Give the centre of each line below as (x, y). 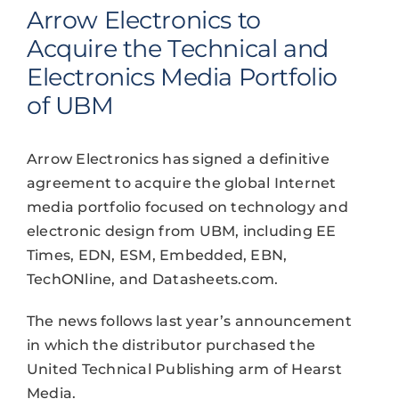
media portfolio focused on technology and (187, 207)
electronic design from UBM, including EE (181, 231)
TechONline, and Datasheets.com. (152, 279)
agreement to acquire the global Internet (181, 183)
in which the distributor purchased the (171, 345)
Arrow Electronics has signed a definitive (178, 159)
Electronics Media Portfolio (182, 77)
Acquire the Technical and (177, 48)
